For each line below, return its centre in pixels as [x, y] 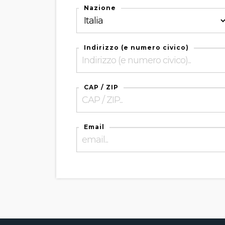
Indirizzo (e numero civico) [136, 47]
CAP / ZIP [101, 87]
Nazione [100, 8]
